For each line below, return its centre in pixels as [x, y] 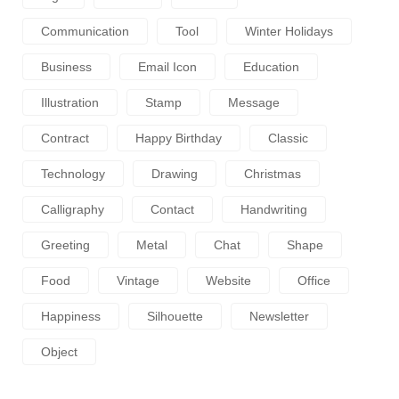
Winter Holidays [289, 31]
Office [314, 280]
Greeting [65, 244]
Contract [65, 138]
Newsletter [279, 316]
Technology [73, 173]
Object [59, 351]
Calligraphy [73, 209]
